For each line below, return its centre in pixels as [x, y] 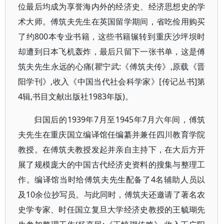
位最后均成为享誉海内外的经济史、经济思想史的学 [112, 6]
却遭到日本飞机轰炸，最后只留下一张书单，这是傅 [112, 51]
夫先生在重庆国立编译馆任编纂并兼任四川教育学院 [112, 134]
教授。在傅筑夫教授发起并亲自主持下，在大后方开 [112, 149]
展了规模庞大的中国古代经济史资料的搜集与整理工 [112, 164]
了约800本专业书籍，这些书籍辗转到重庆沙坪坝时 [112, 36]
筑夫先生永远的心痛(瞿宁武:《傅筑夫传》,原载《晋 [112, 66]
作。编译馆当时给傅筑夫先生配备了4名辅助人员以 [112, 179]
